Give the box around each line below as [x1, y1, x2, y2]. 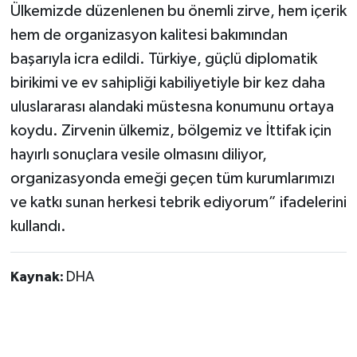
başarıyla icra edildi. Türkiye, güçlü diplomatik [10, 51, 317, 68]
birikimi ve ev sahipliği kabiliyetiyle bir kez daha [10, 75, 325, 92]
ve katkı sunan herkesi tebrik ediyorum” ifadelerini [10, 194, 347, 211]
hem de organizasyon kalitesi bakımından [10, 27, 288, 44]
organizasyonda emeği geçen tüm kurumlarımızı [10, 171, 335, 187]
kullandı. [10, 218, 66, 235]
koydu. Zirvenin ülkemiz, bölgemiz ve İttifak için [10, 123, 331, 139]
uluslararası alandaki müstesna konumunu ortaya [10, 99, 334, 116]
